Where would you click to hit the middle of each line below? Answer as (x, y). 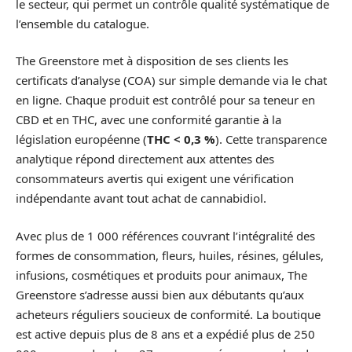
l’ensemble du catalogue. (82, 23)
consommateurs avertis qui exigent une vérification (155, 179)
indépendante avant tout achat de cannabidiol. (141, 198)
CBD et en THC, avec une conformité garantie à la (148, 120)
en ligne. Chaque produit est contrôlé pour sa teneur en (165, 100)
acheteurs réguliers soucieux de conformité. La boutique (168, 314)
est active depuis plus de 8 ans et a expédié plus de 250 (165, 334)
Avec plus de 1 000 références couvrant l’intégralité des (165, 235)
